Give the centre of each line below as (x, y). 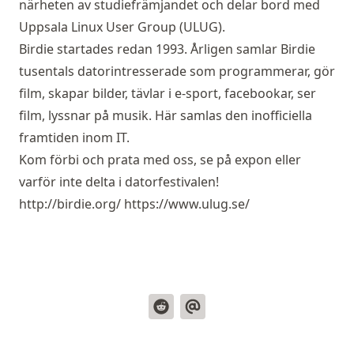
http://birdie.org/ (70, 204)
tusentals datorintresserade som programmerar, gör (177, 71)
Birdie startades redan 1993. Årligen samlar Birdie (167, 49)
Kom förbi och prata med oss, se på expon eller (160, 160)
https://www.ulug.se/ (187, 204)
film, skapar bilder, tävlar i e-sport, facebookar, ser (168, 93)
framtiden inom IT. (74, 137)
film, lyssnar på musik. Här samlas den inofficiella (166, 115)
